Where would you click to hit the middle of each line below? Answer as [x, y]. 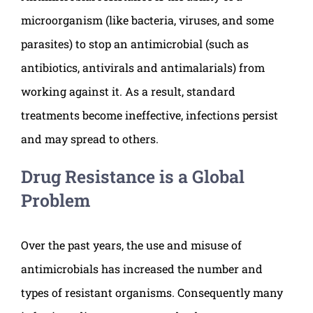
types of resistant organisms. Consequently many [152, 293]
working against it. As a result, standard [128, 92]
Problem [56, 201]
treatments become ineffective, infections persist [150, 115]
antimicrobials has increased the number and [142, 269]
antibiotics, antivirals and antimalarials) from [143, 68]
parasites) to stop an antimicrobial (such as [135, 44]
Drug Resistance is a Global [133, 177]
